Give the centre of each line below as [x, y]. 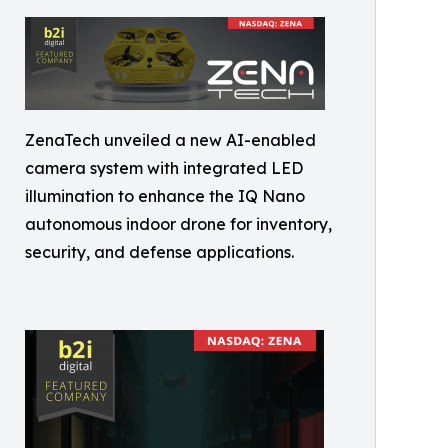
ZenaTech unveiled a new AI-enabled [170, 140]
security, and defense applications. [159, 252]
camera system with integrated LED [164, 168]
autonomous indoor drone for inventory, [178, 224]
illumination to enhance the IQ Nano [165, 196]
